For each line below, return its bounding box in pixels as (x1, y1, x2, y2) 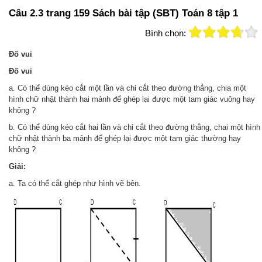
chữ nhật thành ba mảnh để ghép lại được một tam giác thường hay (9, 134, 241, 143)
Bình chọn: (145, 28, 186, 38)
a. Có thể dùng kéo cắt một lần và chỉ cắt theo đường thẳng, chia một (9, 84, 246, 92)
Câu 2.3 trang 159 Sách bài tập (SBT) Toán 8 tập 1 (9, 8, 238, 19)
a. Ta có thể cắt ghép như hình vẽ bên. (9, 179, 141, 188)
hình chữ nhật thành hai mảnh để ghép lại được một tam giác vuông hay (9, 95, 255, 104)
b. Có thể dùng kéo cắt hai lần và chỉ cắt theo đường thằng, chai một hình (9, 123, 260, 132)
